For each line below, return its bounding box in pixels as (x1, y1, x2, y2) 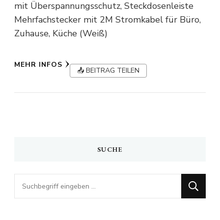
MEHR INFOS (14, 59, 62, 69)
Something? (14, 205, 62, 218)
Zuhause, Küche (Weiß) (14, 27, 108, 40)
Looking (14, 175, 45, 187)
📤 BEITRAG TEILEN (77, 66, 139, 76)
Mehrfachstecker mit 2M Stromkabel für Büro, (14, 14, 201, 26)
